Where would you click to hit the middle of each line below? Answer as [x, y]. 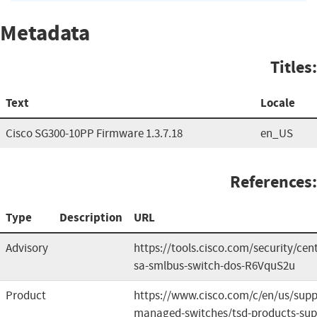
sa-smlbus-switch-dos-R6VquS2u [214, 265]
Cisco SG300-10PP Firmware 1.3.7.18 [94, 133]
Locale [278, 103]
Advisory [27, 248]
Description [91, 217]
